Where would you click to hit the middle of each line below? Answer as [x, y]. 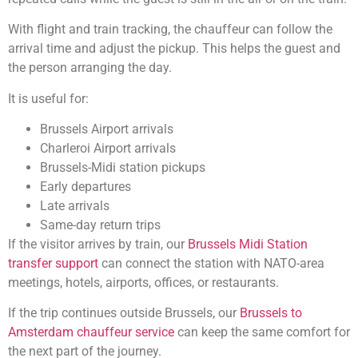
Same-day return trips [100, 225]
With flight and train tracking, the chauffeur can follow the [170, 30]
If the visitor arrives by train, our [98, 244]
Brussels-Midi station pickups [123, 167]
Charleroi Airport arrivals [108, 148]
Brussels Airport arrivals [107, 129]
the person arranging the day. [90, 68]
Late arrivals [75, 205]
